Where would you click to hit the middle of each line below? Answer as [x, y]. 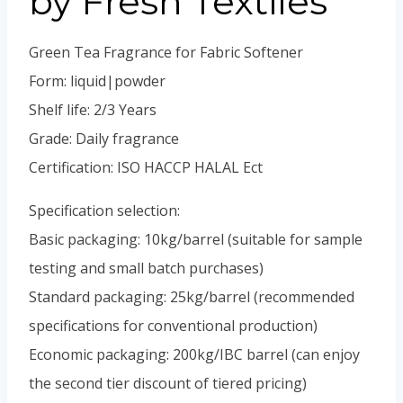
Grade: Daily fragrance [104, 139]
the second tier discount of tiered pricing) [168, 383]
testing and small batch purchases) [146, 268]
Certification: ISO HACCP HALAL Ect [146, 167]
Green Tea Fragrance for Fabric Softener [166, 52]
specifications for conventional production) [173, 326]
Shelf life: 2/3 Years [93, 110]
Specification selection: [104, 210]
